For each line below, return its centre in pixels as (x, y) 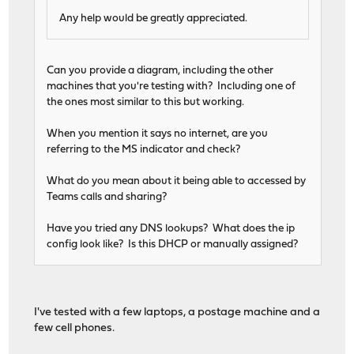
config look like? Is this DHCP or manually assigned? (173, 245)
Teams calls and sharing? (107, 198)
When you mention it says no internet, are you (158, 134)
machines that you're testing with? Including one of (171, 87)
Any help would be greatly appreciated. (154, 19)
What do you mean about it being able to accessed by (177, 182)
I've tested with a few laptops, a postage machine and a (177, 313)
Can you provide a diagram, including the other (160, 71)
